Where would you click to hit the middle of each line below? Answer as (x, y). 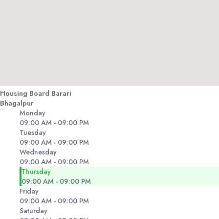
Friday (29, 191)
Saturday (33, 211)
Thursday (36, 172)
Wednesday (38, 152)
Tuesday (33, 133)
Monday (33, 113)
